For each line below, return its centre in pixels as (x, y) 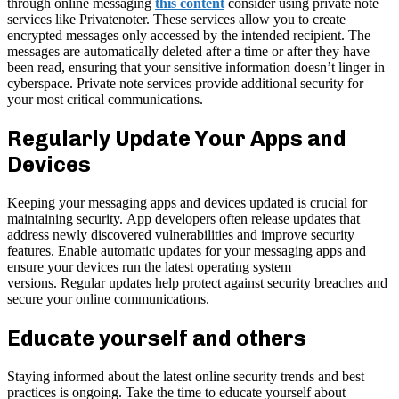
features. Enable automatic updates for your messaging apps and (187, 251)
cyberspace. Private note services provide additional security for (185, 84)
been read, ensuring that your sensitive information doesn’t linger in (196, 68)
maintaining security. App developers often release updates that (183, 219)
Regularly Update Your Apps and (177, 139)
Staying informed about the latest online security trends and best (186, 376)
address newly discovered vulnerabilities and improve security (181, 235)
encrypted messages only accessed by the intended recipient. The (189, 36)
